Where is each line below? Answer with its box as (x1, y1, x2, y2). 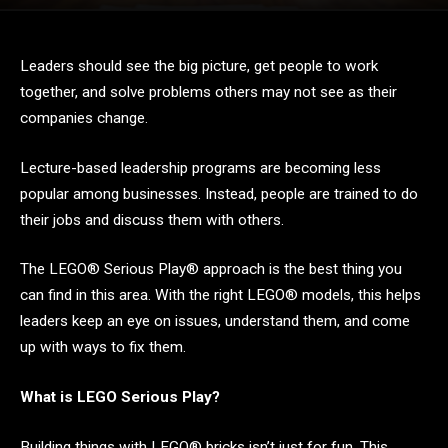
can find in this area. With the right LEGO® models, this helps (20, 286, 421, 305)
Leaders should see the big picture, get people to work (20, 57, 378, 75)
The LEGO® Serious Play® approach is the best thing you (20, 260, 402, 279)
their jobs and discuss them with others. (20, 210, 288, 229)
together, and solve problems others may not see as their (20, 83, 397, 101)
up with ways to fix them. (20, 338, 190, 357)
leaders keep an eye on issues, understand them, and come (20, 312, 410, 331)
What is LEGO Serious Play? (20, 387, 220, 406)
